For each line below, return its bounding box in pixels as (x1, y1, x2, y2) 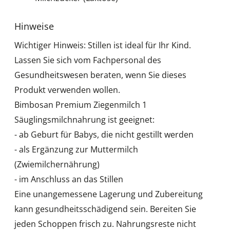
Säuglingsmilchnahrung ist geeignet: (14, 113, 155, 125)
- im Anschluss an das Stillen (14, 173, 123, 185)
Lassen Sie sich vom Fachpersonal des (14, 54, 161, 66)
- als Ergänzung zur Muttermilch (14, 143, 138, 155)
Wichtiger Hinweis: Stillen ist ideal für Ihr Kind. (14, 39, 191, 51)
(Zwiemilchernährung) (14, 158, 100, 170)
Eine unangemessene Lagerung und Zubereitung (14, 188, 203, 200)
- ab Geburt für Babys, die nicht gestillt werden (14, 128, 194, 140)
